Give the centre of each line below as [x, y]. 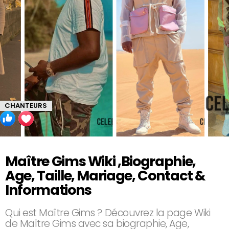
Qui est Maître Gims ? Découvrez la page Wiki [108, 213]
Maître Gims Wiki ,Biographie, [100, 162]
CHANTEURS [26, 106]
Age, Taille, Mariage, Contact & [105, 176]
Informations [48, 190]
